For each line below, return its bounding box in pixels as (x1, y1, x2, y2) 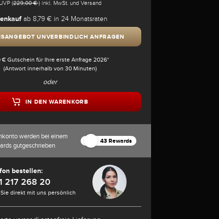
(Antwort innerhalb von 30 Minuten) (3, 65, 97, 72)
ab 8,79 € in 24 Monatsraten (21, 15, 108, 22)
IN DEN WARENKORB (25, 98, 88, 105)
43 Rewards (100, 137, 132, 144)
